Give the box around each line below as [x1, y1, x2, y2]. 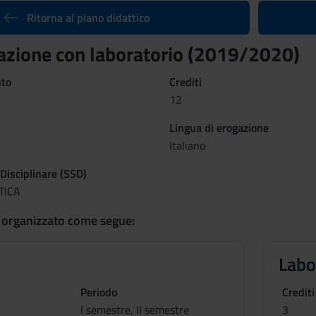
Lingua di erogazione [169, 119, 269, 136]
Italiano [169, 137, 205, 154]
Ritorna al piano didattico [26, 9, 150, 26]
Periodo [80, 284, 117, 300]
